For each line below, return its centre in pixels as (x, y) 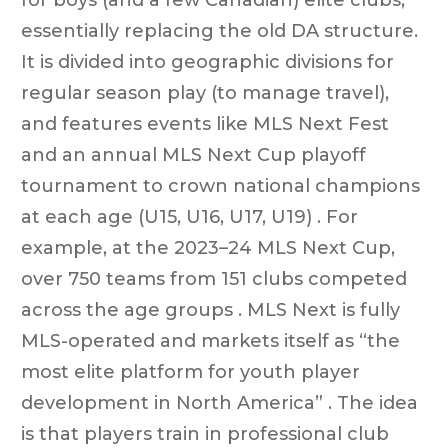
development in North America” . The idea (219, 402)
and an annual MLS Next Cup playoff (193, 154)
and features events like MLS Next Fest (205, 123)
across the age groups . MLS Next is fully (210, 309)
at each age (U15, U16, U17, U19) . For (189, 216)
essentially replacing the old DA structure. (219, 30)
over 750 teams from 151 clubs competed (214, 278)
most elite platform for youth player (190, 371)
